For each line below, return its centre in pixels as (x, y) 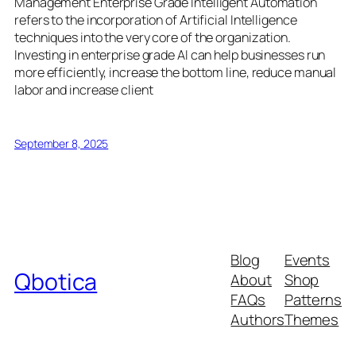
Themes (311, 320)
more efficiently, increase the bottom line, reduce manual (176, 73)
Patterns (313, 300)
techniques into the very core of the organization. (153, 38)
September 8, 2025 (62, 143)
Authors (257, 320)
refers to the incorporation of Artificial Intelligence (156, 20)
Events (307, 260)
